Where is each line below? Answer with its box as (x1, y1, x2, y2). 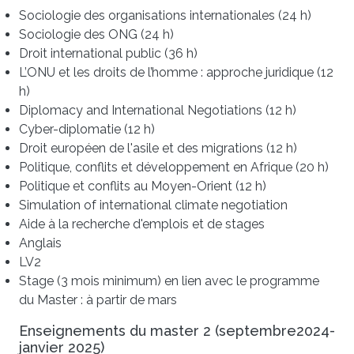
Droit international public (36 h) (19, 46, 198, 61)
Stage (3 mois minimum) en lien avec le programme (19, 273, 319, 288)
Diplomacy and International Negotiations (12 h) (19, 103, 296, 118)
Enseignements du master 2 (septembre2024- (19, 322, 335, 339)
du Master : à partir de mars (19, 292, 177, 307)
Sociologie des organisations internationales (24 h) (19, 8, 311, 23)
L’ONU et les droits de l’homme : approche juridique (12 (19, 65, 333, 80)
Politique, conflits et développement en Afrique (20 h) (19, 160, 329, 175)
